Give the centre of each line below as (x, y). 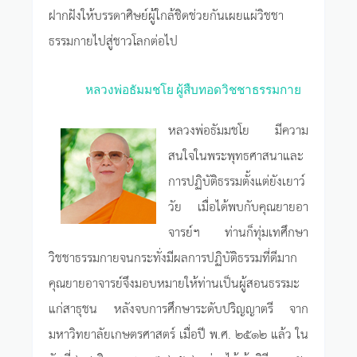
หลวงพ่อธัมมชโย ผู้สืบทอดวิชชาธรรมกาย (194, 89)
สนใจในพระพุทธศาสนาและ (236, 154)
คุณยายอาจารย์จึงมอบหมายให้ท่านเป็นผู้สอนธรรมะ (174, 282)
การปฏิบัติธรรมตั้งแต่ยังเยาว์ (237, 180)
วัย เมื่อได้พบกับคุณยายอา (238, 205)
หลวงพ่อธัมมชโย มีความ (238, 129)
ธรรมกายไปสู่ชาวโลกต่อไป (113, 40)
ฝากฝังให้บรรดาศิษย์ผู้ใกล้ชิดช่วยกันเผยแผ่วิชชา (166, 15)
